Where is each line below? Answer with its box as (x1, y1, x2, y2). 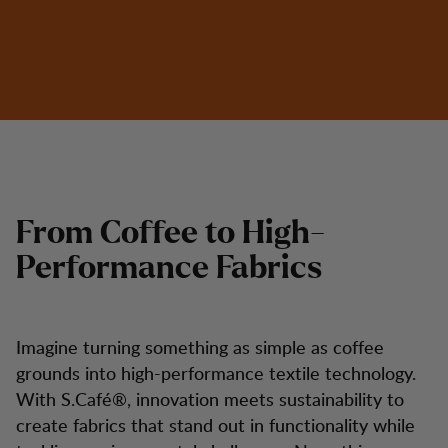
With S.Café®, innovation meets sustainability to (16, 386, 404, 411)
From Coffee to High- (16, 217, 325, 249)
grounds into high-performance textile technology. (16, 360, 416, 385)
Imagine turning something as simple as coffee (16, 334, 384, 359)
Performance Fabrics (16, 252, 322, 284)
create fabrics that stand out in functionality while (16, 412, 415, 437)
